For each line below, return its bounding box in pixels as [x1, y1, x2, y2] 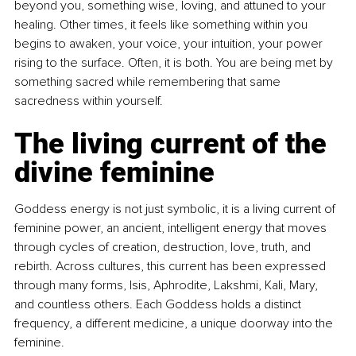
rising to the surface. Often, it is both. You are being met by [14, 55, 336, 72]
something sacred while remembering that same [14, 74, 284, 91]
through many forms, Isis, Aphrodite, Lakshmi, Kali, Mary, [14, 277, 321, 294]
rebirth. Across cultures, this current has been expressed [14, 258, 329, 275]
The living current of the [14, 127, 334, 161]
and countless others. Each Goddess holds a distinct [14, 296, 304, 313]
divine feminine [14, 156, 215, 190]
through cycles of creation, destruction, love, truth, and [14, 239, 314, 256]
